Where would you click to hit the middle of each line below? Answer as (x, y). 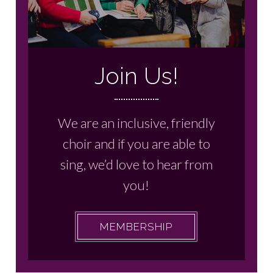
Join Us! (136, 76)
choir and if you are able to (136, 143)
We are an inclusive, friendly (136, 122)
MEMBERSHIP (136, 226)
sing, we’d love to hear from (136, 164)
